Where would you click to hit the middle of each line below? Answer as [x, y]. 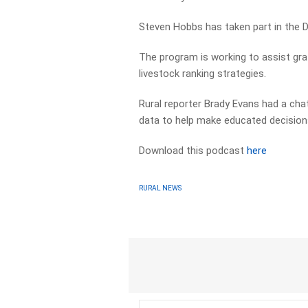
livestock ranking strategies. [203, 74]
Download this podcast [193, 151]
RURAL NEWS [161, 188]
